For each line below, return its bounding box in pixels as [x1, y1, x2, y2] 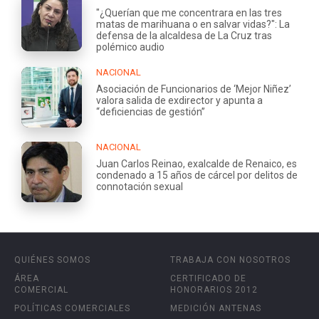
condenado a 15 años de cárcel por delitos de [96, 169, 298, 182]
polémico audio [96, 41, 164, 53]
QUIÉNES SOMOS [14, 255, 90, 266]
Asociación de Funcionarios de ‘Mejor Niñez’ [96, 83, 291, 95]
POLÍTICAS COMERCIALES [14, 303, 130, 314]
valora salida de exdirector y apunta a [96, 95, 263, 107]
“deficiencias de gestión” [96, 106, 205, 118]
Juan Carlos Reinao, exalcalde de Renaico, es [96, 158, 297, 170]
